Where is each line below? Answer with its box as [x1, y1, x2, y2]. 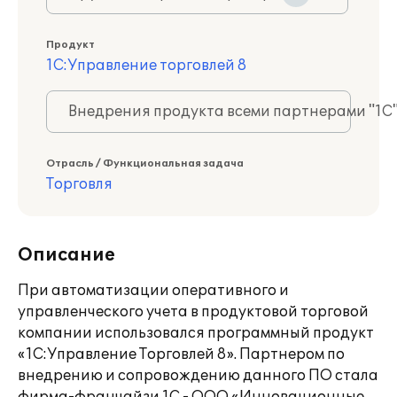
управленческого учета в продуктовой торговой [18, 303, 369, 321]
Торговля [46, 175, 113, 193]
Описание [18, 245, 115, 266]
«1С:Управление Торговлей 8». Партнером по [18, 346, 345, 363]
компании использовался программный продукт [18, 324, 374, 342]
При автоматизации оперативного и [18, 282, 289, 300]
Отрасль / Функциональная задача [46, 158, 244, 169]
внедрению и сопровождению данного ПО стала [18, 367, 378, 385]
